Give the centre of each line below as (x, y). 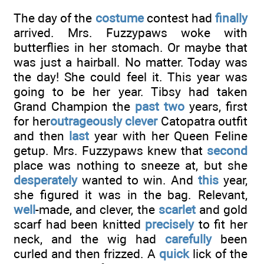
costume (119, 18)
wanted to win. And (138, 180)
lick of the (218, 254)
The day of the (55, 18)
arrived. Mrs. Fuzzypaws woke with (131, 33)
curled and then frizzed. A (86, 254)
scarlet (177, 210)
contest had (179, 18)
